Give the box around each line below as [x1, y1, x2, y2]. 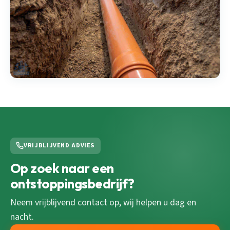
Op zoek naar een [10, 159, 114, 177]
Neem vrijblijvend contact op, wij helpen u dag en [10, 196, 196, 209]
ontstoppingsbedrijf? [10, 175, 135, 192]
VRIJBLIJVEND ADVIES [24, 141, 95, 150]
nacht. [10, 210, 34, 223]
